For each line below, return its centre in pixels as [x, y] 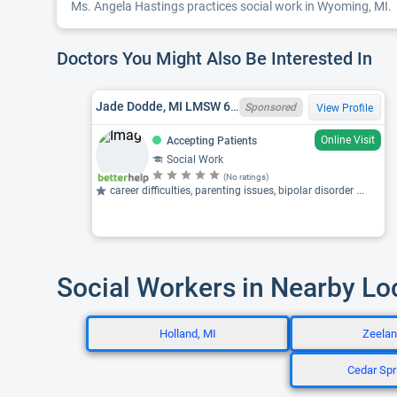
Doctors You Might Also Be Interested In [217, 58]
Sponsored [270, 107]
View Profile [345, 108]
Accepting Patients [212, 140]
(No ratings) [246, 176]
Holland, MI [188, 334]
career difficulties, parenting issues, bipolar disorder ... [237, 190]
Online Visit [348, 140]
